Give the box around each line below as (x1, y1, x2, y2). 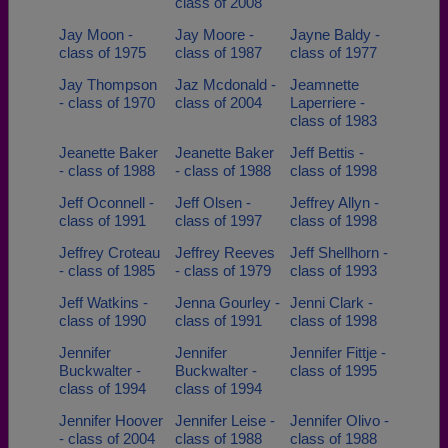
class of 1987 (174, 44, 262, 61)
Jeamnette (290, 76, 359, 93)
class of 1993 (290, 262, 377, 279)
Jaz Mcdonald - (174, 76, 276, 93)
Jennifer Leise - (174, 412, 275, 429)
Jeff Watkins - (59, 294, 148, 311)
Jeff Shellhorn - (290, 244, 388, 261)
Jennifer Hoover (59, 412, 163, 429)
